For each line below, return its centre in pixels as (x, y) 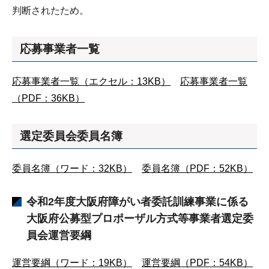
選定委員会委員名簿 (71, 136)
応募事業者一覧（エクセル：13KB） (91, 81)
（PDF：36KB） (48, 98)
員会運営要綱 (59, 235)
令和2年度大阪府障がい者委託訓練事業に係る (138, 202)
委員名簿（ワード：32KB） (72, 168)
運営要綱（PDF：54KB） (197, 263)
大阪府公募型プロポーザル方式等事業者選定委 (140, 219)
